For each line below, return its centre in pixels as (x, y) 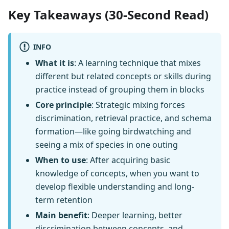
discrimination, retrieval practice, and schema (123, 118)
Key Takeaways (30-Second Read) (108, 15)
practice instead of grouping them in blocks (120, 90)
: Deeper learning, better (135, 215)
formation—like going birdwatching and (113, 132)
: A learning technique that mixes (138, 63)
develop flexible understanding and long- (115, 187)
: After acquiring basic (128, 160)
